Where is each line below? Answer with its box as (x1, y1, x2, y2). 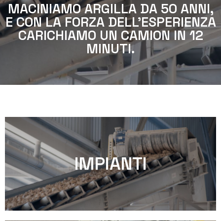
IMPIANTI (74, 152, 147, 175)
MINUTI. (86, 40, 135, 57)
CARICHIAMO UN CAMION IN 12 (18, 27, 203, 44)
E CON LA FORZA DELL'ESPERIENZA (5, 13, 216, 31)
